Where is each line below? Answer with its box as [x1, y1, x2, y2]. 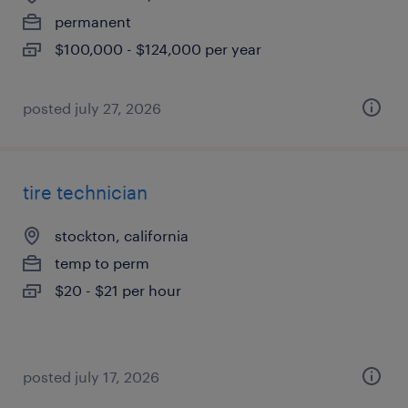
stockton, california [55, 227, 189, 244]
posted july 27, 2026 [23, 99, 161, 117]
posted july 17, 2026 [23, 368, 159, 385]
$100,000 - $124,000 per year [55, 40, 261, 57]
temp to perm [55, 254, 149, 271]
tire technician [23, 181, 148, 203]
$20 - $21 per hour [55, 281, 181, 299]
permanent [55, 13, 131, 30]
